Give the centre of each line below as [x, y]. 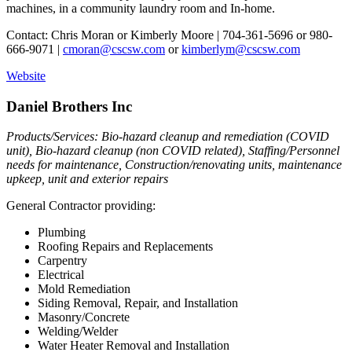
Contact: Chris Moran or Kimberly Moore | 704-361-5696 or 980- [169, 35]
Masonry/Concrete [84, 317]
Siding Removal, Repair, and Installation [138, 303]
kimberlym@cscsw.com [241, 49]
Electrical [61, 275]
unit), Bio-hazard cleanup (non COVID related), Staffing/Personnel [173, 151]
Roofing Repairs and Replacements [125, 247]
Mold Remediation [84, 289]
